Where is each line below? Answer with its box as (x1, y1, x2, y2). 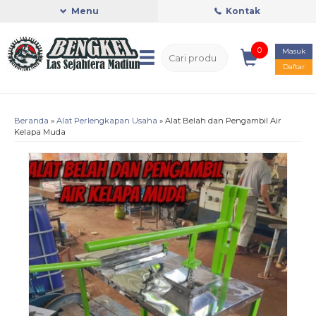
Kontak (223, 6, 260, 16)
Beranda (14, 116, 49, 126)
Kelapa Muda (14, 127, 66, 137)
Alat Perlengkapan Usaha (56, 116, 157, 126)
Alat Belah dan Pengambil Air (165, 116, 281, 126)
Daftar (283, 62, 305, 71)
